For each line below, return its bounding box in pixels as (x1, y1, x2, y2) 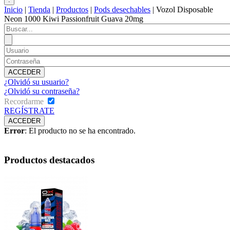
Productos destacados (4, 154, 94, 165)
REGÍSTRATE (4, 106, 54, 116)
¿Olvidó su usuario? (4, 78, 69, 87)
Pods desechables (94, 5, 150, 14)
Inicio (4, 5, 23, 14)
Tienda (28, 5, 50, 14)
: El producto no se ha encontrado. (25, 126, 136, 136)
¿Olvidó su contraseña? (4, 87, 80, 96)
